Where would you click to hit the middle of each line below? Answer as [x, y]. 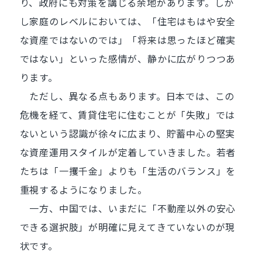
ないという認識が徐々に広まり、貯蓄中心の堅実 [127, 133]
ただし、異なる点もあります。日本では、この [127, 96]
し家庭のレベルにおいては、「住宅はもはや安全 [128, 21]
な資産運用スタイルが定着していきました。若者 [128, 152]
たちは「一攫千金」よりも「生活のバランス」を [128, 171]
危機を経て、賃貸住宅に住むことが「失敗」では [127, 115]
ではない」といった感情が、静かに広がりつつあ [128, 58]
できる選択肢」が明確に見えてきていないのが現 [127, 227]
